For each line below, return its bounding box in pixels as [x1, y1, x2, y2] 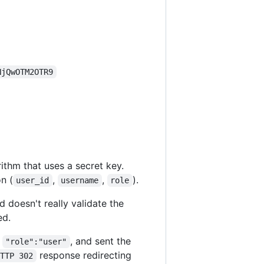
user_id [16, 175, 49, 185]
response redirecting [36, 249, 134, 261]
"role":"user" [5, 236, 67, 246]
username [61, 175, 99, 185]
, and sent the [70, 235, 134, 247]
